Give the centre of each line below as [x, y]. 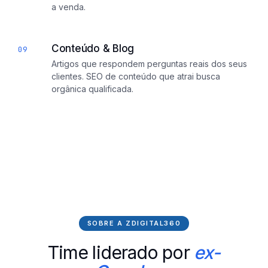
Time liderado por [121, 252]
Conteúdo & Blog [93, 48]
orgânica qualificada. [92, 89]
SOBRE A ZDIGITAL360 [134, 223]
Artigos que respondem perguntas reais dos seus [149, 64]
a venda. [68, 7]
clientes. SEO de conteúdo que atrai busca [136, 76]
